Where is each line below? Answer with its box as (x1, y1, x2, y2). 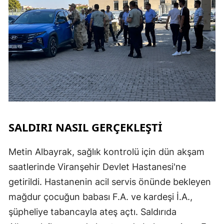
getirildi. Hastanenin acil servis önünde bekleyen (8, 176, 211, 187)
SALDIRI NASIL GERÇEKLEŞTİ (8, 119, 162, 134)
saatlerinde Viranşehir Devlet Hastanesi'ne (8, 161, 186, 172)
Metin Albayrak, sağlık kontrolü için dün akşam (8, 146, 204, 157)
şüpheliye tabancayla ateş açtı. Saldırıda (8, 206, 176, 217)
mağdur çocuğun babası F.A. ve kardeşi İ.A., (8, 191, 192, 202)
